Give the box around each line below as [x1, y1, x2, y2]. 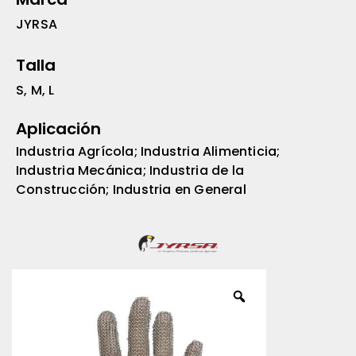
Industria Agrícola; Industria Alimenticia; [16, 141, 281, 161]
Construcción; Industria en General [16, 180, 246, 199]
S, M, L [16, 80, 55, 99]
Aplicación [16, 117, 101, 140]
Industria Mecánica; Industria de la [16, 161, 244, 180]
